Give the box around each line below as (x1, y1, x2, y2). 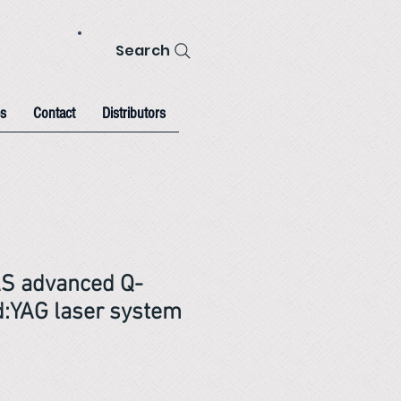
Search (115, 40, 170, 61)
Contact (33, 104, 75, 123)
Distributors (102, 104, 166, 123)
